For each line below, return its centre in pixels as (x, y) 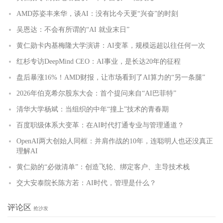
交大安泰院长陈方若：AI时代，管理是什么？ (86, 183)
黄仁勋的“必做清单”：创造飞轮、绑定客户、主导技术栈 (103, 167)
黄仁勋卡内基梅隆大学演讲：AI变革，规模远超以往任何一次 (111, 46)
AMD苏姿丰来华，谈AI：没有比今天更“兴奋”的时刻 (97, 14)
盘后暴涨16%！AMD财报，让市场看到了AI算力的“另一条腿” (111, 78)
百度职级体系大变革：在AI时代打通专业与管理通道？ (100, 125)
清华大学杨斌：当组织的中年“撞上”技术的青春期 (93, 110)
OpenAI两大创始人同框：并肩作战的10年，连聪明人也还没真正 (115, 141)
